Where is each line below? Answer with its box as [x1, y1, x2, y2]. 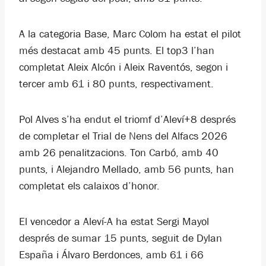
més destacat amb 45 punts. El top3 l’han [19, 45, 214, 57]
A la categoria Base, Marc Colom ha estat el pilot [19, 28, 241, 40]
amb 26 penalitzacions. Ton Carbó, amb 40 [19, 147, 218, 159]
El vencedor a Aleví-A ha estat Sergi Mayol [19, 216, 209, 228]
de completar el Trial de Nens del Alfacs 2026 [19, 130, 227, 142]
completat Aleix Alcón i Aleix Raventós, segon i [19, 61, 228, 74]
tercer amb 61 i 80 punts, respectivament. [19, 78, 214, 90]
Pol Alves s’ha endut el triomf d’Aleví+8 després [19, 113, 236, 126]
